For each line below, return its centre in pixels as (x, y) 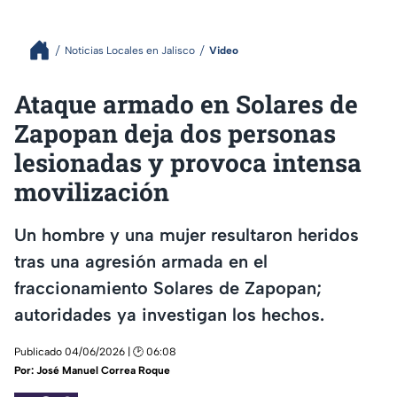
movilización (92, 192)
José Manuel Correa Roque (103, 371)
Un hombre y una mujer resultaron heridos (187, 234)
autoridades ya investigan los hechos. (169, 314)
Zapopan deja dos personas (175, 133)
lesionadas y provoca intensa (188, 163)
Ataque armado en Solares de (186, 104)
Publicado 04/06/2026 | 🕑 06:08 (95, 352)
